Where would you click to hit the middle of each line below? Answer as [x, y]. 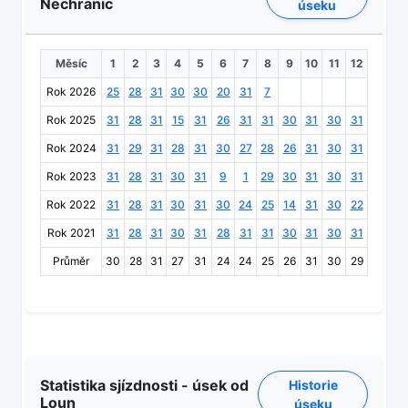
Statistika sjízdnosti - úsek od [144, 386]
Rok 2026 [71, 92]
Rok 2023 [71, 177]
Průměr [71, 261]
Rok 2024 [71, 148]
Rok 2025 [71, 120]
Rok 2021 [71, 233]
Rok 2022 [71, 205]
